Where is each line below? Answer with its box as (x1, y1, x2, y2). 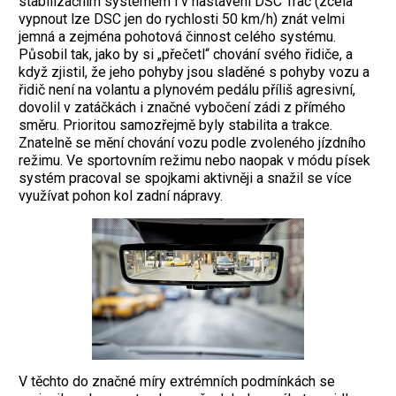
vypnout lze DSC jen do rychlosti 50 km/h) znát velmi (19, 10, 345, 27)
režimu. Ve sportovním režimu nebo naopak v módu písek (19, 151, 370, 169)
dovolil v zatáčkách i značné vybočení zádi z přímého (19, 98, 346, 116)
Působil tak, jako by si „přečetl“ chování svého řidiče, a (19, 45, 353, 63)
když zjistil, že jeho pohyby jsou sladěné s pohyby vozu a (19, 63, 369, 80)
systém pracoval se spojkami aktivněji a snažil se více (19, 169, 352, 187)
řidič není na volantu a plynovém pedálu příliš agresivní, (19, 80, 355, 98)
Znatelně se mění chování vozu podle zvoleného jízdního (19, 133, 366, 151)
